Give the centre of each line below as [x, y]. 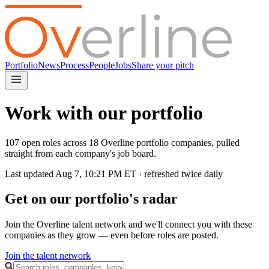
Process [74, 65]
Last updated [30, 174]
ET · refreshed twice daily [172, 174]
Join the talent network [48, 256]
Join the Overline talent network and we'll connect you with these [128, 225]
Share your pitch [163, 65]
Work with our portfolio [104, 113]
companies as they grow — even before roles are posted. [112, 235]
